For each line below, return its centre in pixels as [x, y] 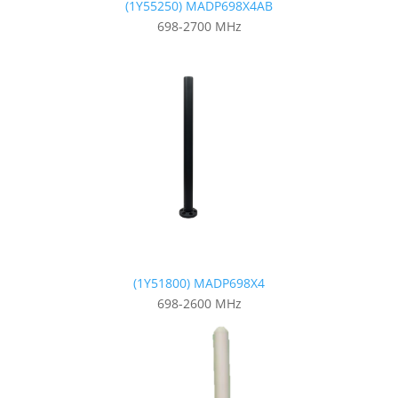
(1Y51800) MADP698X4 [199, 283]
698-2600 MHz [199, 303]
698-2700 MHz [199, 26]
